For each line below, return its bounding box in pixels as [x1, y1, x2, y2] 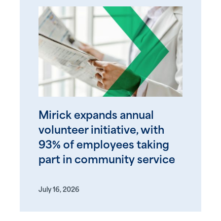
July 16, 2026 [38, 186, 79, 193]
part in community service [38, 155, 175, 166]
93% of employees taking [38, 140, 169, 151]
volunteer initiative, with [38, 125, 164, 136]
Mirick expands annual [38, 110, 154, 121]
